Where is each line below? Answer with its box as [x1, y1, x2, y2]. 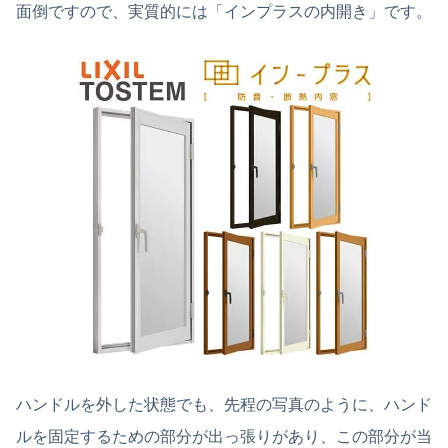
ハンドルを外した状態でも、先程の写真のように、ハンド [16, 395, 432, 413]
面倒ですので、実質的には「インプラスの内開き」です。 [16, 2, 432, 20]
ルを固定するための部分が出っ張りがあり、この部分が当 [16, 427, 432, 445]
